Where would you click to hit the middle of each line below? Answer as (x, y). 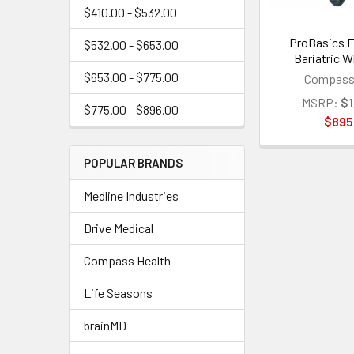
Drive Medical (119, 228)
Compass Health (127, 260)
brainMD (105, 325)
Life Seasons (118, 293)
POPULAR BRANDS (133, 163)
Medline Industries (131, 196)
